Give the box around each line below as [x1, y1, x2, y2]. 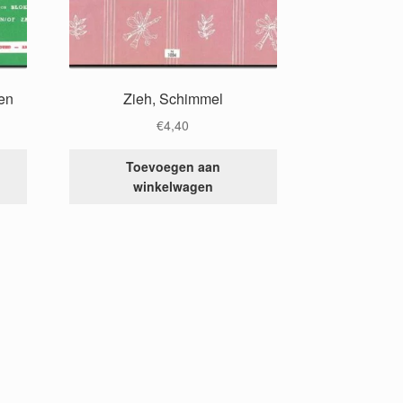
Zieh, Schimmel [122, 87, 223, 109]
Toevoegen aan [125, 157, 220, 176]
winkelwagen [132, 177, 213, 196]
